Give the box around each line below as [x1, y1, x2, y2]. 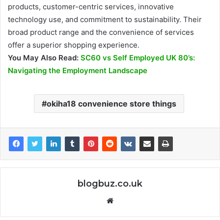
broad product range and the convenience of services [8, 27, 194, 37]
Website [113, 195, 141, 205]
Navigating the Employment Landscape [8, 66, 147, 76]
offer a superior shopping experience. [8, 40, 139, 50]
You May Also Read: [8, 53, 81, 63]
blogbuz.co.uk [78, 178, 142, 190]
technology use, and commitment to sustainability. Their [8, 15, 202, 25]
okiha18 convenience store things [46, 99, 176, 109]
